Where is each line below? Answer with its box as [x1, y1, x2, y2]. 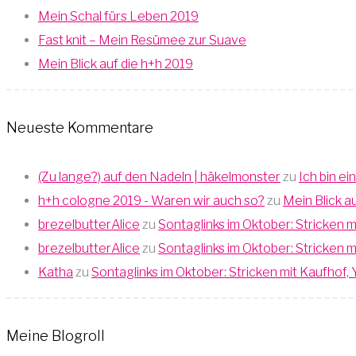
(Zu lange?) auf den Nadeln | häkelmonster [38, 169, 281, 185]
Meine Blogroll [6, 327, 105, 345]
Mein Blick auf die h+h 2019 [38, 56, 193, 72]
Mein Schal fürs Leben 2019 [38, 9, 199, 25]
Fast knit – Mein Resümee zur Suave [38, 33, 246, 48]
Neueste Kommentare [6, 119, 153, 137]
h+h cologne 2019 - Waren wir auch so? [38, 193, 265, 209]
